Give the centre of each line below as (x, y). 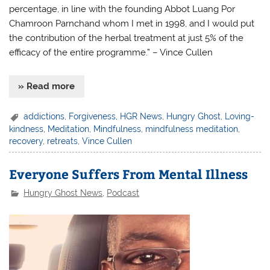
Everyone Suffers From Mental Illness (129, 174)
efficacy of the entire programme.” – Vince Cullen (111, 52)
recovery (26, 141)
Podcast (123, 193)
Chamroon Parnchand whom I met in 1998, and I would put (132, 23)
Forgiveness (93, 116)
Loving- (240, 116)
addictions (44, 116)
